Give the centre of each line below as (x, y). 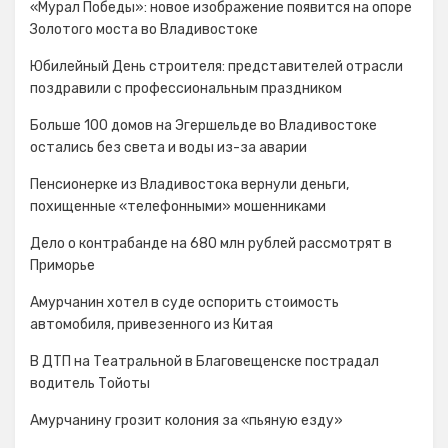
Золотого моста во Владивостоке (144, 29)
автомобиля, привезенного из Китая (151, 324)
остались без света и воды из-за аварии (168, 147)
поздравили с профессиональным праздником (186, 88)
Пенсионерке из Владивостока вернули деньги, (189, 184)
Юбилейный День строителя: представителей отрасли (216, 66)
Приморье (62, 265)
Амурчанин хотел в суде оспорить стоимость (184, 302)
